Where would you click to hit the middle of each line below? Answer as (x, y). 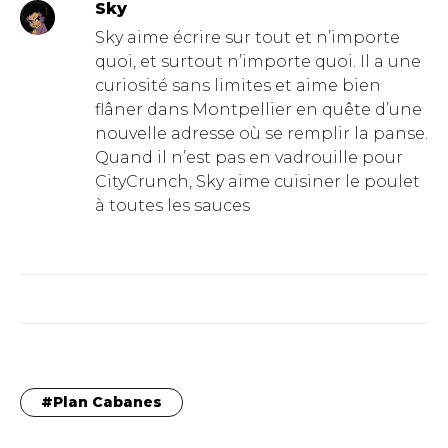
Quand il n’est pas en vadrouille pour (248, 157)
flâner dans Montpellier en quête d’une (258, 109)
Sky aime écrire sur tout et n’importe (247, 37)
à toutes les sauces (172, 205)
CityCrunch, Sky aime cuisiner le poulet (257, 181)
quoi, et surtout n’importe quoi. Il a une (257, 61)
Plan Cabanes (107, 402)
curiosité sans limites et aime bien (237, 85)
